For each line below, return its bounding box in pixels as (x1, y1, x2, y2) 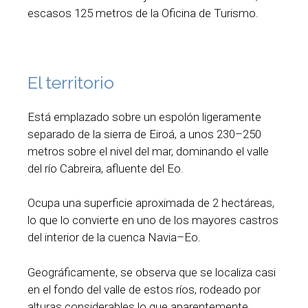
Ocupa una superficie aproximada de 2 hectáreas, (27, 196, 274, 210)
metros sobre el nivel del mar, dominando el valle (27, 144, 269, 158)
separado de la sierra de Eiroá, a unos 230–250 (27, 126, 261, 141)
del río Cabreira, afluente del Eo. (27, 161, 184, 175)
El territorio (27, 71, 114, 93)
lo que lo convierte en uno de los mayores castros (27, 213, 278, 228)
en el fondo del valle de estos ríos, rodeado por (27, 282, 261, 296)
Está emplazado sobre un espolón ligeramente (27, 109, 261, 124)
